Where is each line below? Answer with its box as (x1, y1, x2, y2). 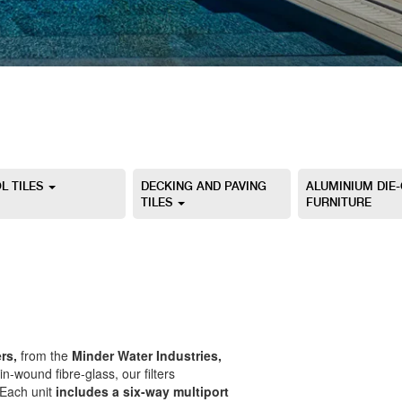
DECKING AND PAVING (141, 176, 267, 194)
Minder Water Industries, (72, 345, 223, 364)
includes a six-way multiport (56, 381, 230, 400)
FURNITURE (306, 192, 371, 210)
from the (17, 345, 73, 364)
